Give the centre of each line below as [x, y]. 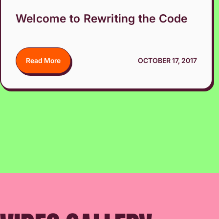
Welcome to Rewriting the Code [102, 18]
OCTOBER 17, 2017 [167, 60]
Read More [43, 60]
